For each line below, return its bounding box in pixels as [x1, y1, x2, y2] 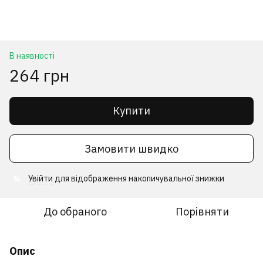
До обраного [43, 205, 107, 219]
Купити [113, 104, 150, 118]
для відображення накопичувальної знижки [53, 173, 224, 184]
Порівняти [175, 205, 229, 219]
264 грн [9, 65, 69, 87]
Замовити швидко [85, 141, 178, 156]
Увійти [28, 173, 53, 184]
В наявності [9, 50, 55, 62]
